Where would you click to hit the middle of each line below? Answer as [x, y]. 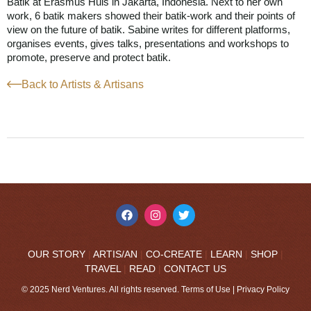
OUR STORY [57, 254]
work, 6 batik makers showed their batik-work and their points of [151, 15]
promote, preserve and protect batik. [89, 57]
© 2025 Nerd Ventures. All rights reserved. [101, 290]
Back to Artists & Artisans [83, 84]
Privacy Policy [263, 290]
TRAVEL [103, 269]
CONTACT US [195, 269]
